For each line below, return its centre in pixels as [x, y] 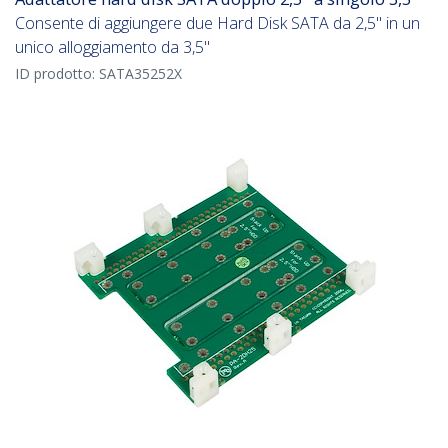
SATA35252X [140, 74]
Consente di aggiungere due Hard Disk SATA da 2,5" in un [217, 23]
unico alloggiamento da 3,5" [112, 47]
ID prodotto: [57, 74]
